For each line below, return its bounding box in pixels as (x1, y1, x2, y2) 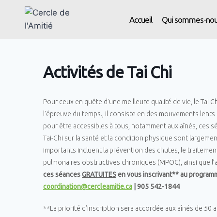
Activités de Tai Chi (43, 63, 171, 81)
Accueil (129, 15, 153, 24)
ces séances (43, 170, 82, 178)
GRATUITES (82, 170, 116, 178)
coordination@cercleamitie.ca (43, 183, 132, 190)
